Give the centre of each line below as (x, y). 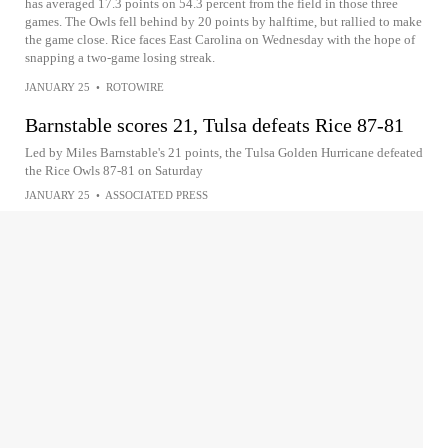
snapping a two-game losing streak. (120, 57)
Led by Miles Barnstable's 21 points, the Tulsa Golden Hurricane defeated (224, 152)
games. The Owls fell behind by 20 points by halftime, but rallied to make (223, 21)
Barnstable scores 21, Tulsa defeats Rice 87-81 (214, 125)
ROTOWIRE (135, 87)
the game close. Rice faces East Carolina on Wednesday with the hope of (220, 39)
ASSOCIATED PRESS (156, 195)
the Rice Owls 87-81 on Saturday (114, 170)
